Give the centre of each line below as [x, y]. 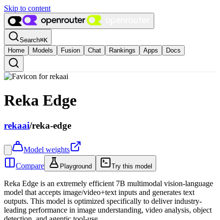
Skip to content [27, 8]
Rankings [122, 50]
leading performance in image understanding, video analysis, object [108, 210]
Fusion [70, 50]
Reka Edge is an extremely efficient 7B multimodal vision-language [109, 183]
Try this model [132, 166]
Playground [76, 166]
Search [30, 40]
